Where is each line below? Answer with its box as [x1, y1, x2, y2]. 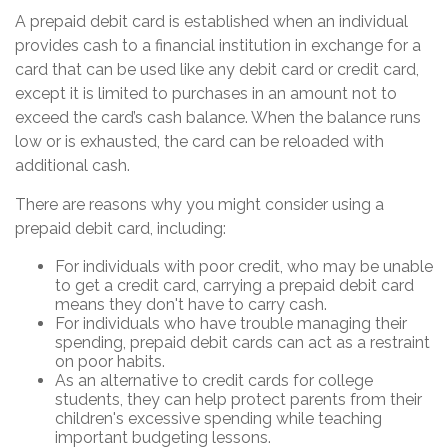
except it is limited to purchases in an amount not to [15, 84, 397, 104]
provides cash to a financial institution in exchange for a [15, 36, 421, 56]
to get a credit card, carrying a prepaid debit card [55, 276, 414, 296]
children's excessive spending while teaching [55, 409, 382, 429]
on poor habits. [55, 352, 165, 372]
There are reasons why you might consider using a [15, 195, 384, 215]
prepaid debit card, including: [15, 219, 226, 239]
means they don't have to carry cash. [55, 295, 327, 315]
